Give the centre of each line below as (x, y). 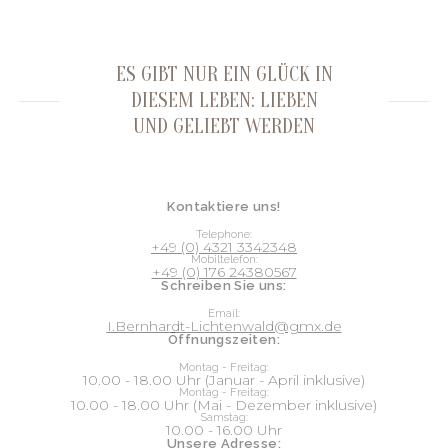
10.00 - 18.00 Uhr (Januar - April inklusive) (224, 379)
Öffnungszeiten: (224, 339)
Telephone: (224, 234)
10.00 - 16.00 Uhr (224, 429)
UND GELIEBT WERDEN (224, 126)
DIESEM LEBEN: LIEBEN (224, 100)
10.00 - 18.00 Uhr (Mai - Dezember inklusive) (224, 404)
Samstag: (224, 417)
